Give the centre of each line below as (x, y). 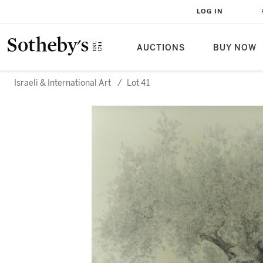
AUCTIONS (161, 48)
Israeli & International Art (63, 83)
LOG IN (210, 11)
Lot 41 (138, 83)
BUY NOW (235, 48)
